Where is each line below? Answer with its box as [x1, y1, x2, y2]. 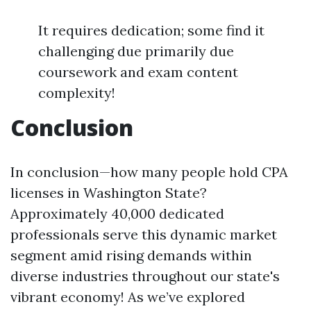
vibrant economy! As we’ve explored [10, 288, 245, 305]
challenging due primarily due [38, 42, 234, 60]
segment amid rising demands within [10, 246, 252, 264]
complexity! [38, 84, 115, 101]
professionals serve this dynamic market [10, 226, 277, 243]
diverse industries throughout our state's [10, 267, 280, 285]
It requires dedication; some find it [38, 22, 264, 39]
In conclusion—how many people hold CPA [10, 163, 288, 180]
